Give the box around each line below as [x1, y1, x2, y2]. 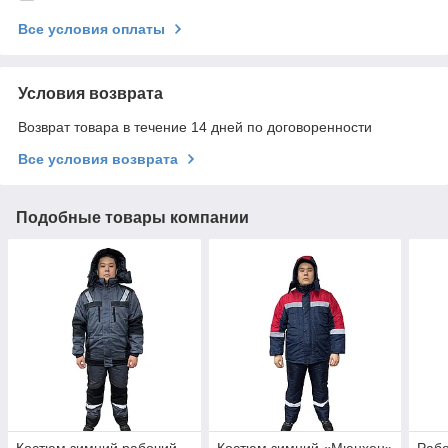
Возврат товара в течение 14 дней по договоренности [18, 118, 372, 135]
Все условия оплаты [18, 20, 165, 37]
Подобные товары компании [16, 208, 249, 226]
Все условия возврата [18, 150, 178, 167]
